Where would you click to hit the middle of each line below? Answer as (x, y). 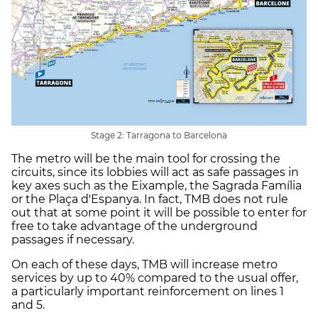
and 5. (28, 305)
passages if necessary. (73, 239)
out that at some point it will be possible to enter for (159, 212)
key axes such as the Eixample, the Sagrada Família (157, 185)
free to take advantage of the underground (135, 226)
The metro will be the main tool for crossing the (146, 158)
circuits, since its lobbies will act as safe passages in (155, 172)
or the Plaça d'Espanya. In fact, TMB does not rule (150, 199)
